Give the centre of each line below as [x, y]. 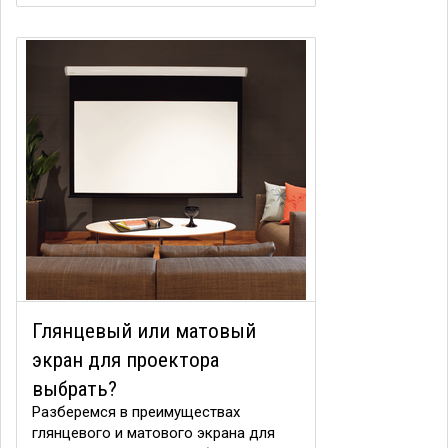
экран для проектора [125, 360]
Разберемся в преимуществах [136, 412]
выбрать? [74, 389]
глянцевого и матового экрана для [153, 433]
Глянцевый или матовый [144, 331]
